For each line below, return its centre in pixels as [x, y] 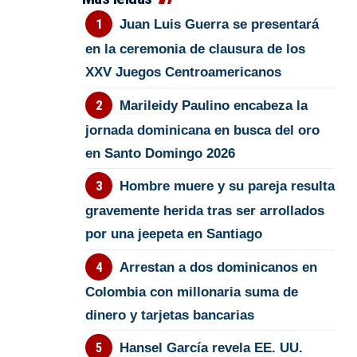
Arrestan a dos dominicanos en [218, 267]
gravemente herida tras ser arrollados [205, 211]
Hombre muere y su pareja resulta [227, 186]
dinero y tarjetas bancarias [170, 315]
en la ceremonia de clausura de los [196, 49]
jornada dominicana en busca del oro [203, 130]
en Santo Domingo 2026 [161, 153]
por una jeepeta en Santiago [174, 234]
